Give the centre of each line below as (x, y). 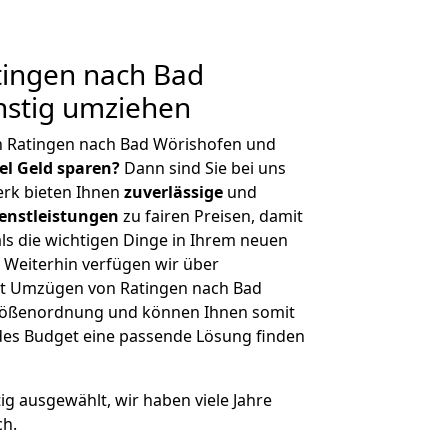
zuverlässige (173, 192)
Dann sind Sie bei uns (203, 168)
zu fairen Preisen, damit (211, 216)
